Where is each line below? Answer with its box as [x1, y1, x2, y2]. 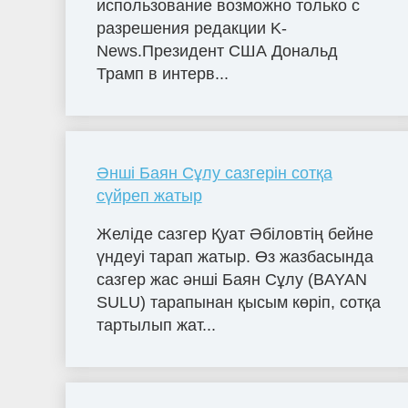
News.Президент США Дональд [96, 41, 338, 60]
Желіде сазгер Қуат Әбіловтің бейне [96, 224, 373, 243]
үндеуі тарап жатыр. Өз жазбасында [96, 247, 373, 266]
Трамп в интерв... [96, 64, 229, 83]
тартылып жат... [96, 315, 216, 334]
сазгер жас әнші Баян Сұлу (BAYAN [96, 270, 367, 289]
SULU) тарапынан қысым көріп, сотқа [96, 292, 381, 311]
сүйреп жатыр [96, 186, 202, 205]
